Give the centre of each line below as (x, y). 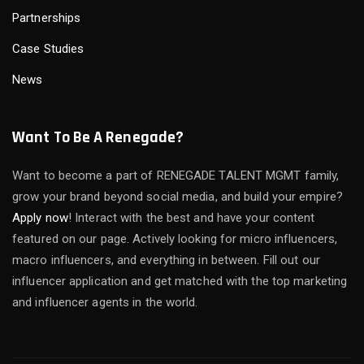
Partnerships (47, 18)
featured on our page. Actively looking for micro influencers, (175, 239)
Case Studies (48, 49)
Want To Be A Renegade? (98, 138)
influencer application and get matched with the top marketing (180, 282)
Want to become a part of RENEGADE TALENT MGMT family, (176, 176)
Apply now (40, 218)
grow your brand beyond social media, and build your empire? (178, 197)
